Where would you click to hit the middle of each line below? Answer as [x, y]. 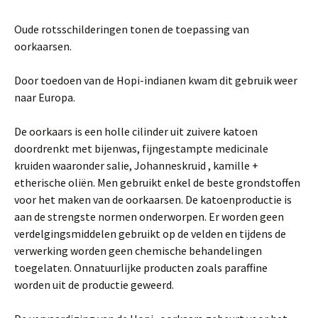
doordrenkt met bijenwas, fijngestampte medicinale [141, 148]
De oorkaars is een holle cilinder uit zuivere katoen [136, 131]
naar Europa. [45, 97]
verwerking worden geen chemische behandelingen [138, 251]
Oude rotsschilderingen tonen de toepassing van [132, 29]
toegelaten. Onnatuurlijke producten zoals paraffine [141, 268]
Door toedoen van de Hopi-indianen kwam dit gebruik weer [156, 80]
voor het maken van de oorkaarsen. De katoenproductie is [153, 199]
